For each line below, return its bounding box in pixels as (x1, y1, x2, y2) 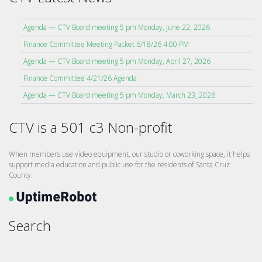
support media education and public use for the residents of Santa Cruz (9, 160, 230, 170)
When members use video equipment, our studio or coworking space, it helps (9, 149, 250, 160)
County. (9, 170, 33, 181)
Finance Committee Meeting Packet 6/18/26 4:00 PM (23, 39, 189, 49)
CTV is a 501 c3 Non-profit (9, 117, 172, 137)
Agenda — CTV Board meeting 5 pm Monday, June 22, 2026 (23, 22, 210, 32)
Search (9, 216, 51, 236)
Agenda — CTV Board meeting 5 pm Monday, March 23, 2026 (23, 89, 215, 100)
